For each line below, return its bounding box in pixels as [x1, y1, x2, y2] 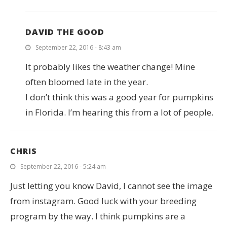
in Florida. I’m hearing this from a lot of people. [25, 106, 213, 118]
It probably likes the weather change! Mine [25, 61, 195, 72]
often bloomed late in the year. [25, 76, 148, 88]
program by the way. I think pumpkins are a [10, 210, 185, 222]
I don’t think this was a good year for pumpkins [25, 91, 213, 103]
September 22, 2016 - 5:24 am [20, 162, 106, 171]
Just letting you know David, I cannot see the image [10, 180, 212, 192]
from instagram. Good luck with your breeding [10, 195, 197, 207]
